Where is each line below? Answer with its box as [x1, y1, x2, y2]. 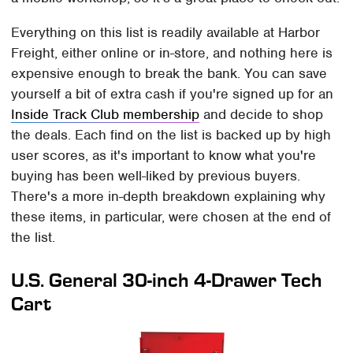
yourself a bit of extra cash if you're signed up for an [11, 84, 334, 102]
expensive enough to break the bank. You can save [11, 64, 328, 82]
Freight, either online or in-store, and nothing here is [11, 43, 333, 61]
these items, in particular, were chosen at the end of [11, 207, 332, 225]
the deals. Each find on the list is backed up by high [11, 125, 332, 143]
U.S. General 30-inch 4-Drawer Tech [11, 268, 323, 292]
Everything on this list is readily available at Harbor [11, 23, 321, 41]
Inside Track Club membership [11, 105, 200, 123]
